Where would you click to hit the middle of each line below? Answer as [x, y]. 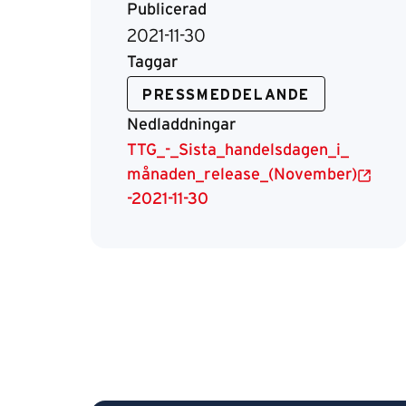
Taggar [153, 63]
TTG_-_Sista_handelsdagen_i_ [238, 150]
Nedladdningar [182, 125]
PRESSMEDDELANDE [226, 95]
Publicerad [167, 10]
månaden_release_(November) [242, 175]
